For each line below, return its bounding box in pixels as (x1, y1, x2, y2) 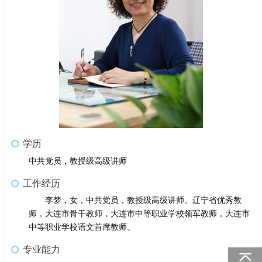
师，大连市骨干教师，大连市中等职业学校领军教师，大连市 (28, 209, 250, 219)
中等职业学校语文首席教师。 (28, 223, 135, 232)
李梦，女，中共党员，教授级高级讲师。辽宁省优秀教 (44, 196, 242, 205)
